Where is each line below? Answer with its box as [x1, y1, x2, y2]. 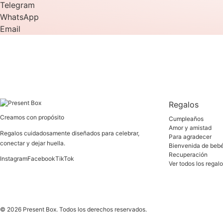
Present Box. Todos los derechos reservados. [21, 206, 147, 214]
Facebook [27, 155, 55, 163]
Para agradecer [168, 133, 212, 141]
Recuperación [168, 151, 208, 159]
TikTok [55, 155, 74, 163]
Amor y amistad [168, 124, 212, 132]
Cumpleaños [168, 115, 204, 123]
